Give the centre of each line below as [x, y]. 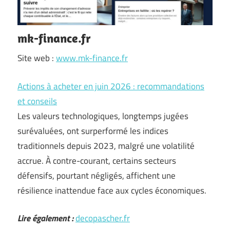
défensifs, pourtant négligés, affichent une [97, 175]
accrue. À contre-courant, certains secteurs [97, 160]
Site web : [37, 58]
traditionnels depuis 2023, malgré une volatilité [106, 146]
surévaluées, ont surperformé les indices [93, 131]
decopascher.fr [103, 218]
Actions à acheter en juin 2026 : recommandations [111, 86]
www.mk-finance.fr [92, 58]
